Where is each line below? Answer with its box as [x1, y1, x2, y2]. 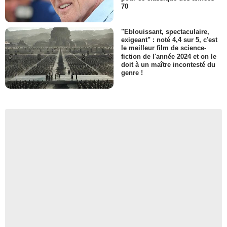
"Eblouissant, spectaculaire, [121, 28, 209, 36]
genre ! [121, 68, 143, 77]
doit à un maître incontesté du [121, 60, 215, 68]
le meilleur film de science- [121, 44, 206, 52]
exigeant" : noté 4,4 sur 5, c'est [121, 36, 217, 44]
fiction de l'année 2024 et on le [121, 52, 216, 60]
